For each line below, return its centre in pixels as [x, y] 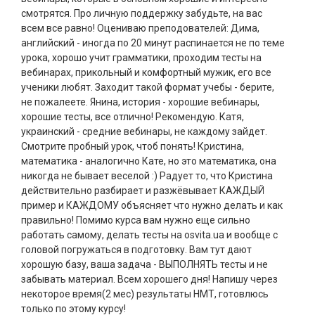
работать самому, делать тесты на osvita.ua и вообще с [149, 235]
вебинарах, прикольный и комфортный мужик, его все [146, 73]
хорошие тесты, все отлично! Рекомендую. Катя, [133, 117]
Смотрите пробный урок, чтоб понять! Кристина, [133, 147]
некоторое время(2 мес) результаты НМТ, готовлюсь [145, 294]
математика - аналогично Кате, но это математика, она [149, 161]
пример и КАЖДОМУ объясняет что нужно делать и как [152, 206]
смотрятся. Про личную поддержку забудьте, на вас [142, 14]
